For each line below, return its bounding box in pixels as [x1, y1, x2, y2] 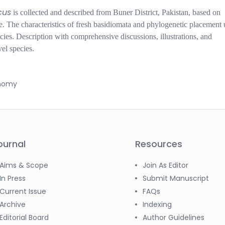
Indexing [143, 199, 172, 209]
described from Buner [64, 8, 135, 17]
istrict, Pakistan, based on [141, 8, 220, 17]
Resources [135, 137, 182, 150]
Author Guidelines [143, 212, 204, 222]
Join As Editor [143, 160, 188, 170]
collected [20, 8, 50, 17]
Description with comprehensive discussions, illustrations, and [14, 32, 212, 41]
